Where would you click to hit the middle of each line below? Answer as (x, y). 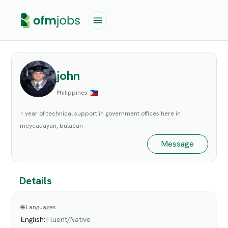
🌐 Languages (39, 207)
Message (178, 144)
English (33, 219)
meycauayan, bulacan (52, 126)
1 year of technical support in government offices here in (101, 114)
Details (36, 181)
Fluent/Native (69, 219)
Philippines (72, 92)
